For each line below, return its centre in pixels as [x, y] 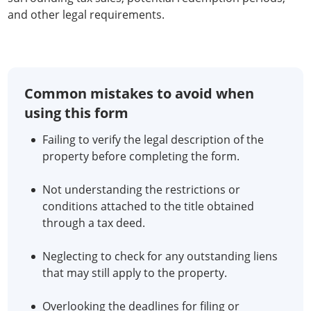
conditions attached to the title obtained [148, 206]
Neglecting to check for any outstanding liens [160, 256]
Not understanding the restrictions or [141, 190]
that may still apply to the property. [135, 273]
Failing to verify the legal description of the [153, 140]
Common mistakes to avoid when [139, 93]
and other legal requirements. [86, 15]
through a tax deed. [94, 223]
